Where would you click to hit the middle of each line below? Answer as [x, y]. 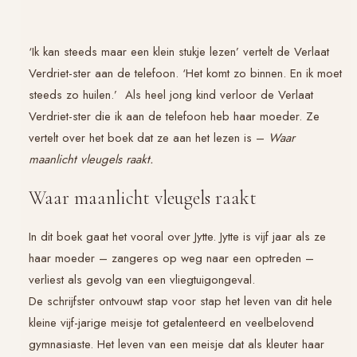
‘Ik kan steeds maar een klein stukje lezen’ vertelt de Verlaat [179, 52]
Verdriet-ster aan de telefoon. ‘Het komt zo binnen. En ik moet [185, 74]
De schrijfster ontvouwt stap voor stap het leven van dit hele [180, 302]
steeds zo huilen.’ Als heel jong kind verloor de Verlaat [171, 95]
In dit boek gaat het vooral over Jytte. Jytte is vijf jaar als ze [177, 237]
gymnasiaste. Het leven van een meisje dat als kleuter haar [177, 345]
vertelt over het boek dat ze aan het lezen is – [149, 138]
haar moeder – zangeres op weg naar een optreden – [171, 259]
